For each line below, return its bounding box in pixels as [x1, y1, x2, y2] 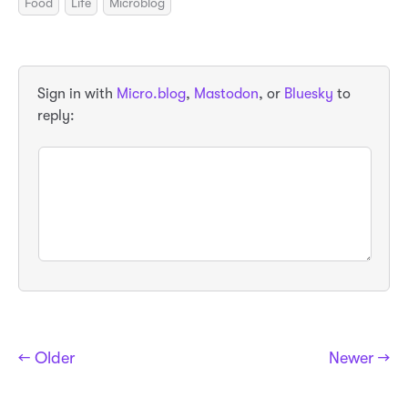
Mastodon [194, 85, 259, 102]
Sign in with [37, 85, 117, 102]
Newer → [329, 349, 390, 368]
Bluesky [284, 85, 333, 102]
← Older [18, 349, 75, 368]
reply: [37, 107, 75, 124]
